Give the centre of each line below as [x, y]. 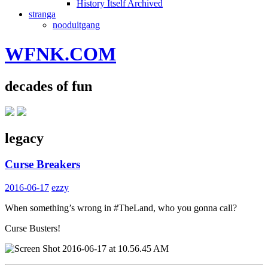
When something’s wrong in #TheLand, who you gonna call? [121, 208]
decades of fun [48, 86]
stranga [42, 14]
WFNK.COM [60, 54]
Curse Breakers [42, 165]
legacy [24, 138]
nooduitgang [76, 25]
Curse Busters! [33, 229]
